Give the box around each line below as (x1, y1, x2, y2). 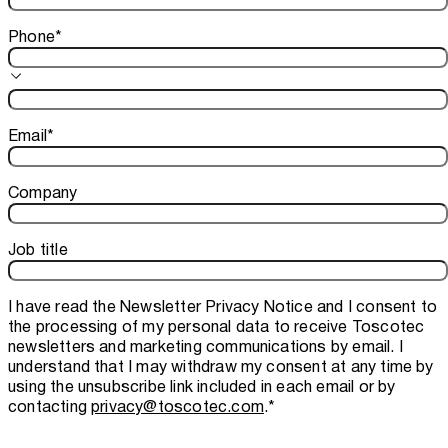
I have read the (8, 294, 121, 320)
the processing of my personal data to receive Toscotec (8, 314, 425, 340)
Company (8, 180, 78, 206)
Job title (8, 237, 68, 263)
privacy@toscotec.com (91, 394, 264, 420)
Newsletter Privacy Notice (120, 294, 313, 320)
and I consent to (312, 294, 438, 320)
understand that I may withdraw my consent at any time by (8, 354, 434, 380)
